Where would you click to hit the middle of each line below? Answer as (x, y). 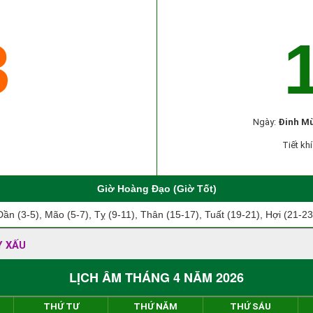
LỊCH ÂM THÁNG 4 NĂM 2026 (156, 277)
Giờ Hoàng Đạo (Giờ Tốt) (156, 189)
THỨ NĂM (155, 306)
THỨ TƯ (61, 306)
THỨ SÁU (250, 306)
